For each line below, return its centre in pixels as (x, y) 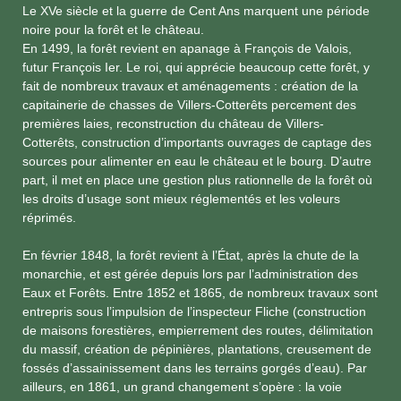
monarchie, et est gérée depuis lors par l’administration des (190, 274)
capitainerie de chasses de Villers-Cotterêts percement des (189, 105)
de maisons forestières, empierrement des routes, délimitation (198, 331)
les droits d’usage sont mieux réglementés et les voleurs (181, 199)
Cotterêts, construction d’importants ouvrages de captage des (197, 143)
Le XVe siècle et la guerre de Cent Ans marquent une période (196, 11)
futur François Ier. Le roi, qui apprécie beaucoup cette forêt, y (196, 68)
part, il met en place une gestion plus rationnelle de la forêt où (197, 180)
